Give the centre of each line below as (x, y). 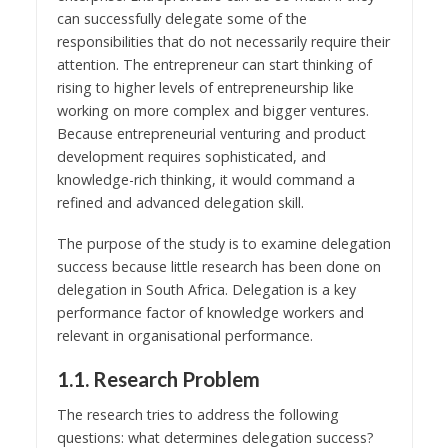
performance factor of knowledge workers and (210, 312)
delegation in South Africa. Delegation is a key (206, 289)
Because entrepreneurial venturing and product (211, 133)
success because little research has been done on (218, 266)
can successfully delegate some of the (181, 18)
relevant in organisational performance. (184, 335)
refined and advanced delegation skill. (180, 202)
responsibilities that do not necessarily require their (223, 41)
